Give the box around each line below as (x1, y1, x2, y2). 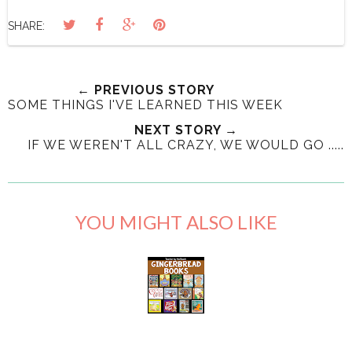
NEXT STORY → (134, 122, 238, 137)
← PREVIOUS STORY (76, 82, 214, 97)
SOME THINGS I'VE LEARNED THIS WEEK (8, 97, 283, 112)
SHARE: (8, 19, 45, 32)
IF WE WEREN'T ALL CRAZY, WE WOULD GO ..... (27, 137, 344, 152)
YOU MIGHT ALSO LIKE (75, 210, 277, 233)
